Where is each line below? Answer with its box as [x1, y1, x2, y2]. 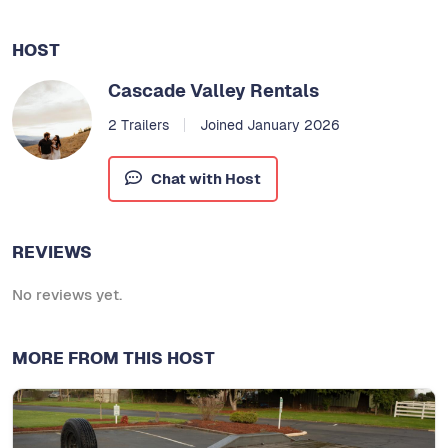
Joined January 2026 [199, 116, 340, 135]
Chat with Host [150, 169, 261, 189]
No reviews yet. [12, 285, 122, 305]
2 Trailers [108, 116, 169, 135]
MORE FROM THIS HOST [12, 347, 215, 370]
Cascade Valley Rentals [108, 79, 319, 103]
